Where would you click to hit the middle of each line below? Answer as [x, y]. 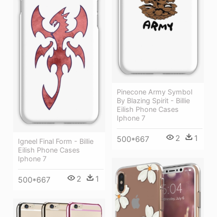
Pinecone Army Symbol [155, 92]
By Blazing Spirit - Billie [153, 101]
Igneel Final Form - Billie [56, 141]
